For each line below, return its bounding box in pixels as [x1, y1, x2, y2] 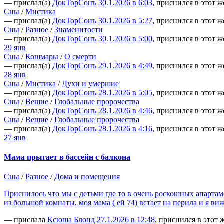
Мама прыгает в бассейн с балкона [4, 152, 130, 161]
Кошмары [25, 52, 58, 61]
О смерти [64, 52, 96, 61]
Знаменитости [54, 25, 103, 34]
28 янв [4, 70, 26, 79]
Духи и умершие [62, 79, 119, 88]
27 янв [4, 133, 26, 142]
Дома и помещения [54, 172, 120, 181]
